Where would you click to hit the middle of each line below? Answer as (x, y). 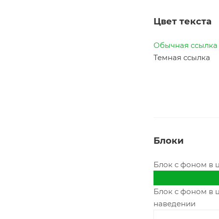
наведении (175, 203)
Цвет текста (183, 21)
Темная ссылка (182, 57)
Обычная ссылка (186, 45)
